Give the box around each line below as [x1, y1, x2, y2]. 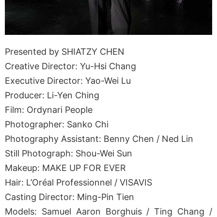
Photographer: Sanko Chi [5, 119, 108, 130]
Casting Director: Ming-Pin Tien [5, 192, 134, 202]
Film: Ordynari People [5, 105, 93, 115]
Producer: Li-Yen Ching [5, 90, 99, 101]
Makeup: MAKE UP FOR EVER [5, 163, 126, 173]
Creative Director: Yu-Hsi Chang [5, 61, 136, 72]
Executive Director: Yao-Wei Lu [5, 76, 131, 86]
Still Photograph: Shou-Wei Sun [5, 148, 132, 159]
